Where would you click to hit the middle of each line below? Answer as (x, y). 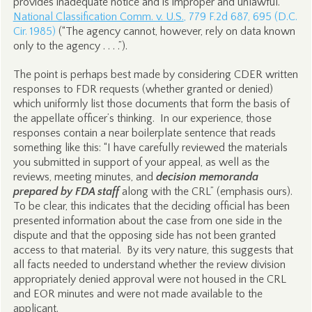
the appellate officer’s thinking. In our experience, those (142, 118)
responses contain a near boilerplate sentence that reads (144, 133)
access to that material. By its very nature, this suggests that (153, 250)
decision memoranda (207, 177)
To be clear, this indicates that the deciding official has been (151, 206)
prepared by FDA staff (66, 192)
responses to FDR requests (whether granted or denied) (143, 89)
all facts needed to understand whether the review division (149, 265)
